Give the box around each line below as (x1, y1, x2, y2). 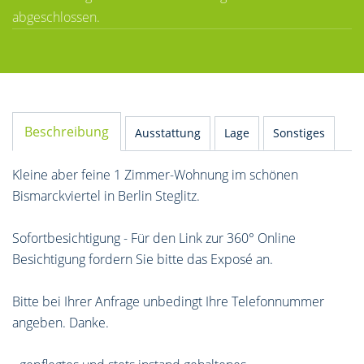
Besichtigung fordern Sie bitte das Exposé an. (12, 250, 273, 268)
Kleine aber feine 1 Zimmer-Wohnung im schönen (12, 166, 298, 184)
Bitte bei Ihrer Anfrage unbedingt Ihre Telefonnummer (12, 292, 324, 310)
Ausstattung (135, 125, 201, 141)
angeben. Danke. (12, 314, 109, 331)
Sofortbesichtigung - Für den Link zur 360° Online (12, 229, 296, 247)
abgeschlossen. (12, 8, 100, 26)
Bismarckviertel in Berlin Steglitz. (12, 187, 200, 205)
